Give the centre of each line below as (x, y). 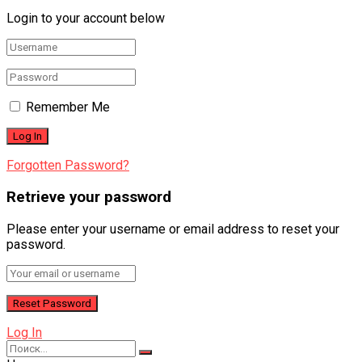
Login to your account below (86, 19)
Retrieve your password (89, 198)
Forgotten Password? (68, 166)
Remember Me (68, 107)
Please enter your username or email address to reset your (173, 229)
